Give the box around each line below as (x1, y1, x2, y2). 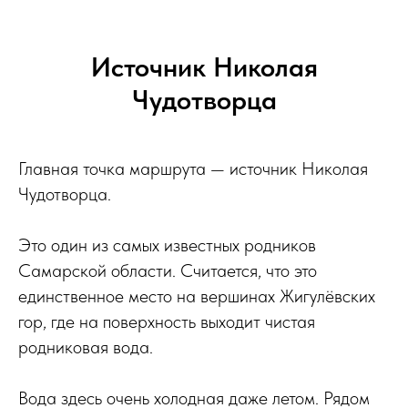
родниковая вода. (18, 335, 153, 358)
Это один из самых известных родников (18, 233, 316, 256)
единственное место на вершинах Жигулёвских (18, 284, 375, 307)
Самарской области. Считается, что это (18, 259, 317, 281)
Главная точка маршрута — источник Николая (18, 157, 368, 179)
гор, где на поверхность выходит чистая (18, 310, 315, 332)
